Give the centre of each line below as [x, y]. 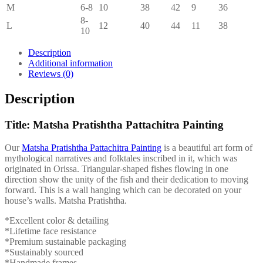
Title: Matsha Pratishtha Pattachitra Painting [114, 124]
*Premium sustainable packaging [65, 241]
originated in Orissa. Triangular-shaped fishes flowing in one [117, 168]
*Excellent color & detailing [57, 220]
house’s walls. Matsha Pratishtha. [66, 200]
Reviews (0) [51, 73]
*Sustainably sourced [44, 252]
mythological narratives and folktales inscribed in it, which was [121, 158]
